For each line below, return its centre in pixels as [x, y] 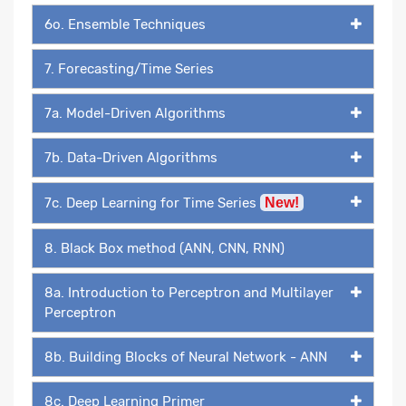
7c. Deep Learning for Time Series [152, 203]
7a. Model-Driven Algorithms [135, 113]
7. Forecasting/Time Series [129, 68]
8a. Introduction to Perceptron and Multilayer [189, 292]
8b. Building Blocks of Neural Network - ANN [186, 357]
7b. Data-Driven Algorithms [131, 157]
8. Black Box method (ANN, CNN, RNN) [164, 248]
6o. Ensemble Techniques [125, 24]
